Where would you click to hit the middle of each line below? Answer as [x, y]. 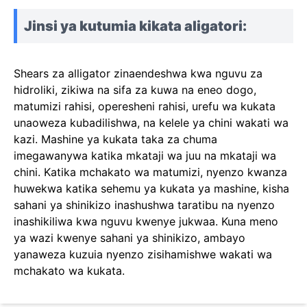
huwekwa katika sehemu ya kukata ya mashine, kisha [151, 188]
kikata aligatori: [193, 26]
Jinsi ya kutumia [82, 26]
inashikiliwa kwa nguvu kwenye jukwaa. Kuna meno [146, 221]
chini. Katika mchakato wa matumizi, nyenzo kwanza [150, 172]
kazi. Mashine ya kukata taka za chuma [115, 139]
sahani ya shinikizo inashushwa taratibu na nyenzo [144, 205]
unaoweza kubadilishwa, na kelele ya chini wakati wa [151, 123]
